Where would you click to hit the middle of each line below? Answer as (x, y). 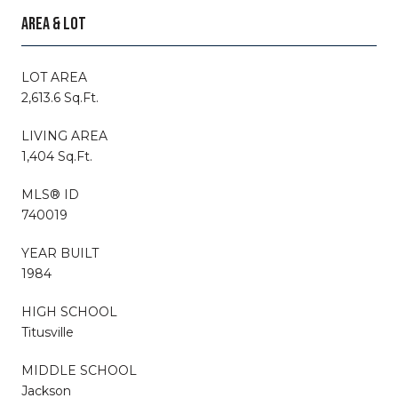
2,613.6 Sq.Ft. (60, 97)
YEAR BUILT (60, 253)
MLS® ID (50, 194)
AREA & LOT (54, 24)
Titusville (48, 332)
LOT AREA (54, 77)
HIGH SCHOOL (69, 311)
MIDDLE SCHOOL (79, 370)
